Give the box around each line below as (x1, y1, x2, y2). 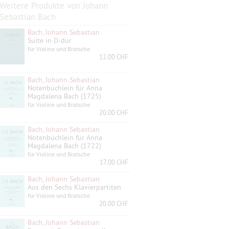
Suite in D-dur (28, 36, 72, 45)
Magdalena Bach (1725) (28, 91, 101, 101)
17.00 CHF (100, 157, 128, 166)
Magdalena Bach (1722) (28, 141, 101, 150)
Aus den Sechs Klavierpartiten (28, 182, 121, 192)
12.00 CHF (99, 53, 128, 61)
